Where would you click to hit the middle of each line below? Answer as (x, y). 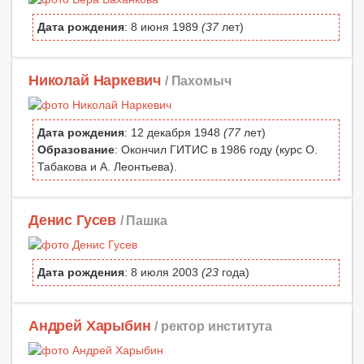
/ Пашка (143, 221)
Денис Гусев (73, 221)
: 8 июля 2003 (163, 273)
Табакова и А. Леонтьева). (107, 167)
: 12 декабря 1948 (174, 133)
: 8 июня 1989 (163, 26)
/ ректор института (214, 326)
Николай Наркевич (95, 81)
